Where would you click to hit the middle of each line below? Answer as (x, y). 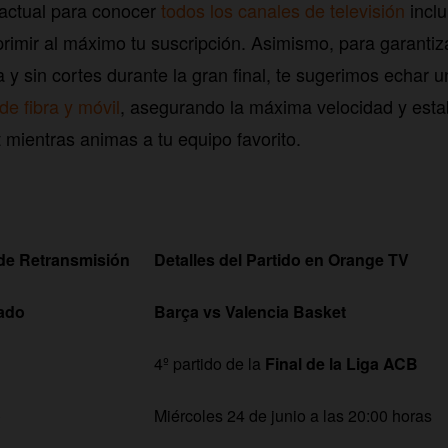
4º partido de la (209, 363)
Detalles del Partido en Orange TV (281, 259)
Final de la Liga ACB (341, 363)
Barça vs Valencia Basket (250, 311)
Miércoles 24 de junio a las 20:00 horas (293, 415)
